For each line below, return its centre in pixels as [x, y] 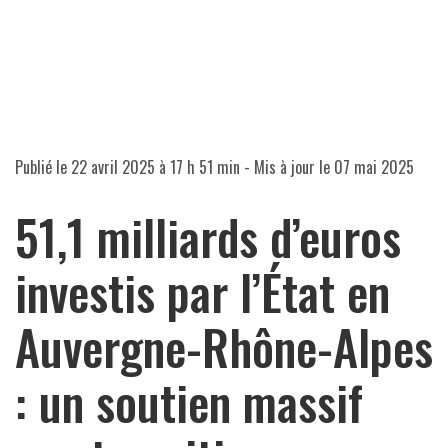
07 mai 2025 [374, 166]
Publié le [43, 166]
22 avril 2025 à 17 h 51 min [155, 166]
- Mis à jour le [287, 166]
